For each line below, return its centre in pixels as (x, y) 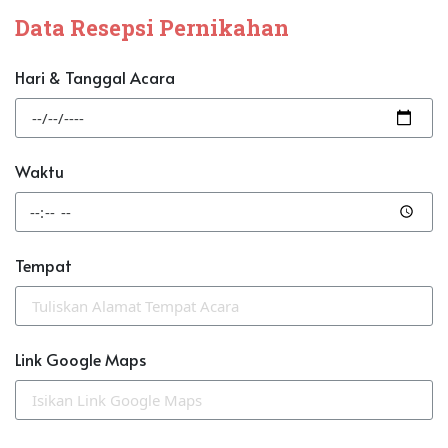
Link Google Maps (80, 359)
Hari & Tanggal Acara (95, 77)
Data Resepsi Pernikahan (152, 28)
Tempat (43, 265)
